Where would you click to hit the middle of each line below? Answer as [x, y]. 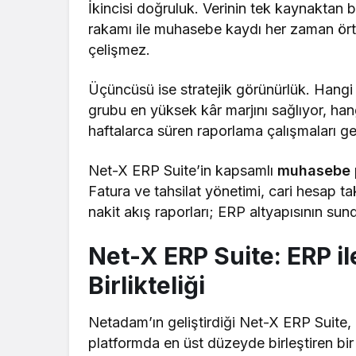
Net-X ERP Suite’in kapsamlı [183, 170]
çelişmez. [119, 49]
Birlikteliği [147, 285]
